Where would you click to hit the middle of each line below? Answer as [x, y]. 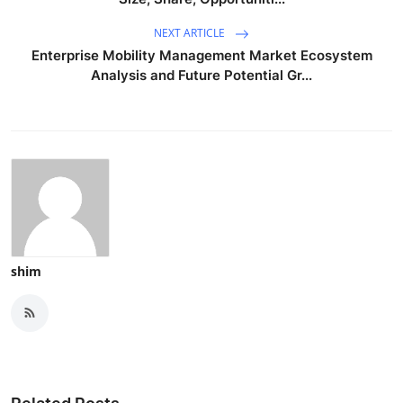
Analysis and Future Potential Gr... [201, 75]
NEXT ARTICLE [191, 32]
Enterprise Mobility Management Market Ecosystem [201, 55]
